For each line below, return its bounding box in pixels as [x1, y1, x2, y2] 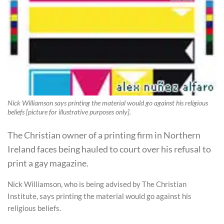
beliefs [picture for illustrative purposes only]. [7, 108, 131, 116]
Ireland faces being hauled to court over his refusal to [7, 143, 211, 154]
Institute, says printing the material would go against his [7, 191, 191, 201]
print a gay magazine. [7, 157, 88, 168]
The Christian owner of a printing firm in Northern [7, 129, 200, 140]
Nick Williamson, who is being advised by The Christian [7, 179, 186, 189]
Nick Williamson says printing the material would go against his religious [7, 99, 208, 107]
